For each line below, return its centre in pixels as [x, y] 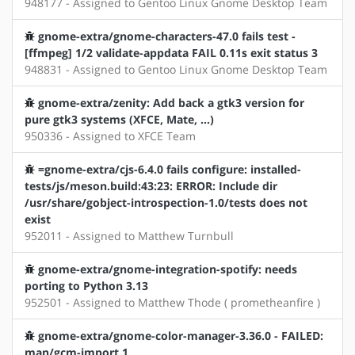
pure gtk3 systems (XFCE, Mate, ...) [119, 120]
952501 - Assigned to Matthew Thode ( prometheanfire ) [172, 303]
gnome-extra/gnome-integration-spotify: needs [168, 269]
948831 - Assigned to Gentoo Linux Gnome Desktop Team [176, 70]
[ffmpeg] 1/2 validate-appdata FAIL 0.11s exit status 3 [171, 53]
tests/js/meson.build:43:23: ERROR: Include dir [151, 186]
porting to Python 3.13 [86, 286]
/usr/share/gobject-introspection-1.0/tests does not [166, 203]
